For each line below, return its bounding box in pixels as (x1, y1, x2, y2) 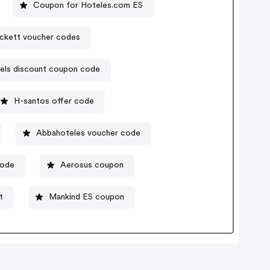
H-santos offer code (14, 96, 95, 105)
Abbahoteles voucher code (36, 128, 141, 137)
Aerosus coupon (60, 160, 124, 169)
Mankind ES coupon (49, 192, 125, 201)
